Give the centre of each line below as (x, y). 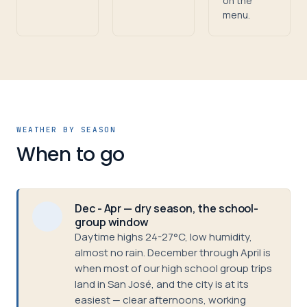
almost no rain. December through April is (173, 253)
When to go (71, 155)
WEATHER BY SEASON (66, 130)
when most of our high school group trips (173, 268)
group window (112, 222)
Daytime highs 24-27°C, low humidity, (163, 237)
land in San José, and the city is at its (162, 284)
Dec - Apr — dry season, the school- (167, 208)
